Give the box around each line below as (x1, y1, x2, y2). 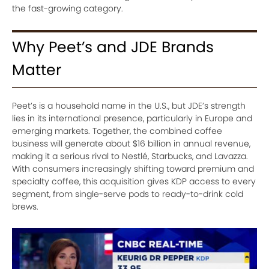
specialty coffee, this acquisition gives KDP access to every (12, 175, 256, 187)
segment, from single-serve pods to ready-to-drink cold (12, 187, 243, 200)
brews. (12, 200, 38, 213)
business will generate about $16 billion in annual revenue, (12, 137, 250, 150)
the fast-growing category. (12, 2, 123, 14)
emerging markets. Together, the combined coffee (12, 124, 222, 137)
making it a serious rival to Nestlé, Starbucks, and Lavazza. (12, 150, 248, 162)
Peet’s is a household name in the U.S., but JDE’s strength (12, 99, 246, 112)
